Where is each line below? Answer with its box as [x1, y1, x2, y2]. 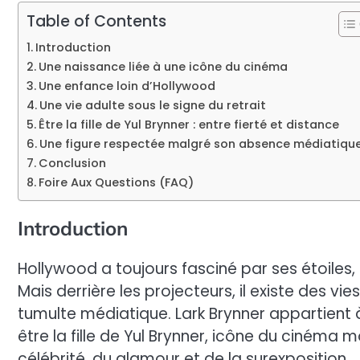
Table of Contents [27, 10, 166, 32]
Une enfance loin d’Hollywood [38, 77, 215, 94]
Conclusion [38, 154, 106, 171]
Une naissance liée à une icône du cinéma [38, 58, 288, 75]
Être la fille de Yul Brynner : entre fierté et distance [38, 116, 339, 133]
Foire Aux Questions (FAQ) [38, 174, 194, 190]
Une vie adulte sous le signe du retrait [39, 96, 266, 113]
